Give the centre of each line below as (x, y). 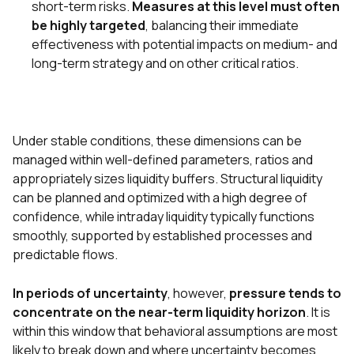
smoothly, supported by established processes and (162, 236)
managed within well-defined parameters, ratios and (163, 160)
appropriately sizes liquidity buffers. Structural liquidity (168, 179)
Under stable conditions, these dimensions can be (157, 141)
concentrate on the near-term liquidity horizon (159, 313)
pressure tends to (285, 294)
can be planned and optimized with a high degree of (160, 198)
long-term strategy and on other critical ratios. (166, 64)
